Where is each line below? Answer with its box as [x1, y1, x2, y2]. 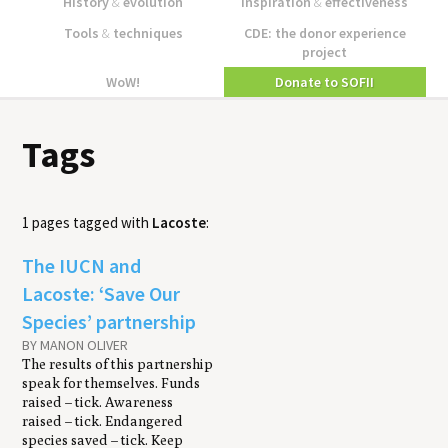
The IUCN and [22, 252, 142, 278]
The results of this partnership [22, 355, 214, 372]
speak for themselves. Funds [22, 374, 201, 391]
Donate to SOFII [275, 72, 375, 91]
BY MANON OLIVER [22, 335, 129, 354]
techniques [109, 23, 183, 42]
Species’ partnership [22, 308, 197, 334]
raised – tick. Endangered [22, 412, 184, 429]
